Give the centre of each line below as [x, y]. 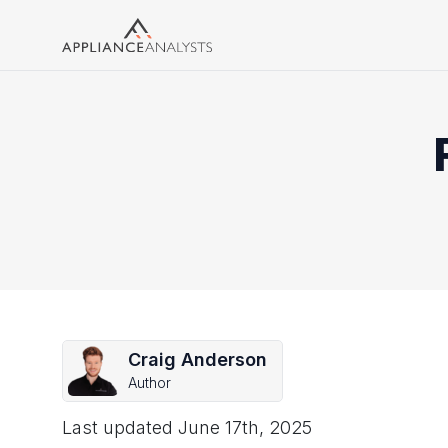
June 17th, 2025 [245, 427]
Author [149, 382]
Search [346, 22]
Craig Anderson [197, 359]
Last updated [117, 427]
